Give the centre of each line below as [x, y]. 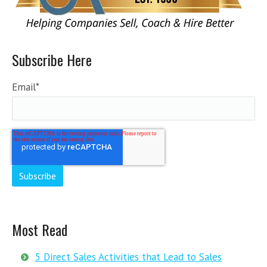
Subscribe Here [52, 60]
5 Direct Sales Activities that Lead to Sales [128, 257]
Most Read [40, 230]
